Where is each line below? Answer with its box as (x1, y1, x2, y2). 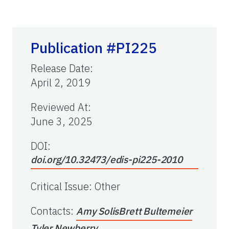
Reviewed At (31, 100, 88, 114)
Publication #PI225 (31, 38, 157, 58)
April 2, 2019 (31, 76, 90, 90)
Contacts (31, 204, 71, 218)
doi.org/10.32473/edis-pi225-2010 (31, 153, 182, 166)
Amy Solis (76, 205, 119, 218)
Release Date (31, 61, 90, 76)
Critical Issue (31, 179, 89, 194)
